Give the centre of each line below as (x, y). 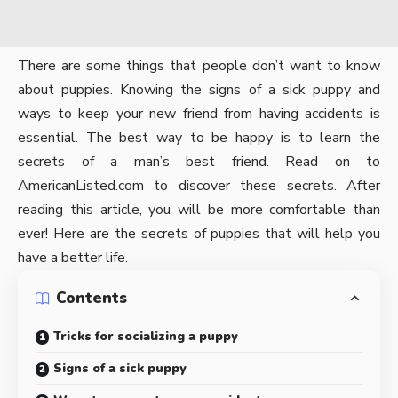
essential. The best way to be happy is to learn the (199, 137)
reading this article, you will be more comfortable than (199, 209)
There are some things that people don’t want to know (199, 65)
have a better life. (73, 257)
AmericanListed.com (81, 185)
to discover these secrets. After (262, 185)
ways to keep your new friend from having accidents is (199, 113)
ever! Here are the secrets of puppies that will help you (199, 233)
